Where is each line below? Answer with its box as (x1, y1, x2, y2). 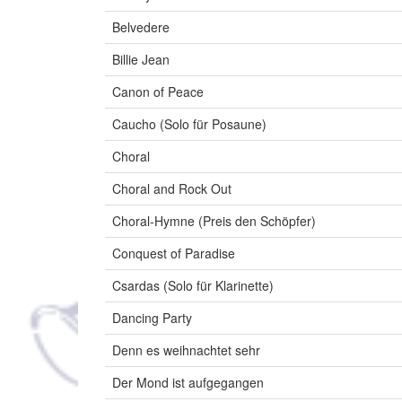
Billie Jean (112, 50, 170, 69)
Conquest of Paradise (112, 244, 235, 263)
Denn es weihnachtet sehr (112, 341, 260, 360)
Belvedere (112, 18, 170, 37)
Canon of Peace (112, 83, 204, 101)
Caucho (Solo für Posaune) (112, 115, 267, 134)
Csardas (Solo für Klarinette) (112, 276, 274, 295)
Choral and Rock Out (112, 179, 232, 198)
